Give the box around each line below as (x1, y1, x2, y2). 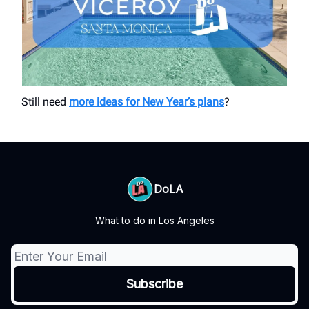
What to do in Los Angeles (94, 215, 215, 227)
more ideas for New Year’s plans (69, 95, 224, 109)
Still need (21, 95, 69, 109)
